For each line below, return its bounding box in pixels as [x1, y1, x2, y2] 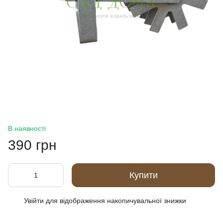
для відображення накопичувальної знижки [44, 197, 186, 205]
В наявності [8, 124, 46, 132]
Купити [129, 170, 158, 180]
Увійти [24, 197, 44, 205]
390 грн [8, 137, 56, 153]
